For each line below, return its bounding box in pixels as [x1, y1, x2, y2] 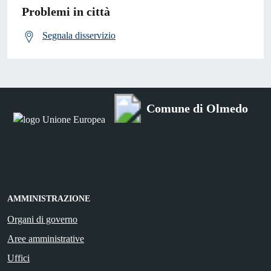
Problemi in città [22, 5, 110, 19]
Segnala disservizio [42, 30, 116, 41]
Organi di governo [7, 214, 77, 224]
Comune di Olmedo [146, 101, 248, 115]
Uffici [7, 252, 30, 263]
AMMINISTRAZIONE [7, 194, 90, 203]
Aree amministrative [7, 233, 84, 244]
